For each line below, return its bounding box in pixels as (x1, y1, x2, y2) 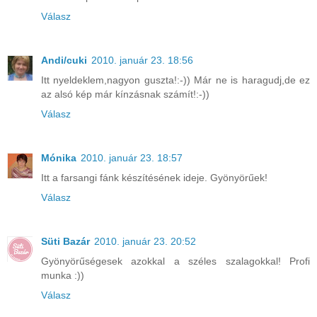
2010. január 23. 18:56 (91, 54, 193, 67)
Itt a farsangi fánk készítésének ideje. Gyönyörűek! (41, 172, 267, 184)
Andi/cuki (41, 54, 87, 67)
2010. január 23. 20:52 (94, 236, 196, 248)
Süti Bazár (41, 236, 90, 248)
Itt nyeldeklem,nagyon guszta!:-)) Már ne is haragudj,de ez (41, 74, 310, 86)
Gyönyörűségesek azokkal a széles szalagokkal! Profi (41, 255, 310, 267)
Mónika (41, 152, 76, 164)
